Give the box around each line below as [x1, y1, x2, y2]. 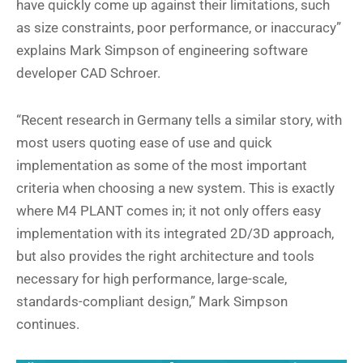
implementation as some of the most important [16, 157, 307, 174]
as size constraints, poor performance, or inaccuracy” [16, 19, 341, 36]
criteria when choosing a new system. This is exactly [16, 180, 335, 197]
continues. [16, 316, 79, 333]
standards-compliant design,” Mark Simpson [16, 293, 288, 310]
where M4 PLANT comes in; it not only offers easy [16, 203, 321, 220]
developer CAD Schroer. [16, 65, 160, 82]
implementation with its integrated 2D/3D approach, [16, 225, 334, 242]
